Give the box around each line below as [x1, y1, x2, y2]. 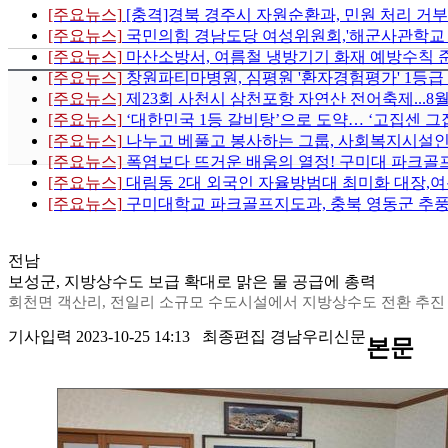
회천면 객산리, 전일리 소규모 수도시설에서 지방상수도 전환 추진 [8, 294, 445, 311]
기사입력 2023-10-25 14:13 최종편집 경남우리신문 [8, 328, 366, 346]
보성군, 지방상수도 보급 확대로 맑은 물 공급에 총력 [8, 273, 376, 291]
